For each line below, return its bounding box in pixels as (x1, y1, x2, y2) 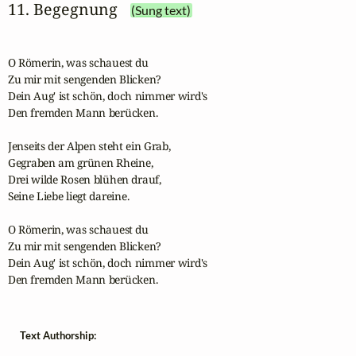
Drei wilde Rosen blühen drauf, (7, 171, 161, 187)
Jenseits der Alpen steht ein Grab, (7, 137, 171, 153)
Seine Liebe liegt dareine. (7, 188, 130, 203)
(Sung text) (131, 3, 192, 18)
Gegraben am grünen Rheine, (7, 154, 153, 170)
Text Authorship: (19, 328, 96, 342)
